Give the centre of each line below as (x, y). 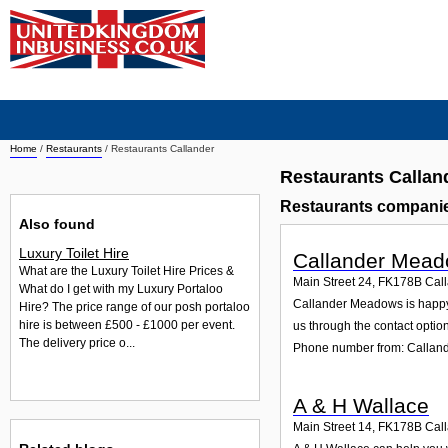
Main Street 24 (332, 282)
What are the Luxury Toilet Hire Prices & (126, 271)
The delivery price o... (77, 343)
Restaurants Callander (162, 148)
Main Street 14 (332, 426)
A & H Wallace (361, 405)
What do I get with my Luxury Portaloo (121, 289)
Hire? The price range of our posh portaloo (134, 307)
